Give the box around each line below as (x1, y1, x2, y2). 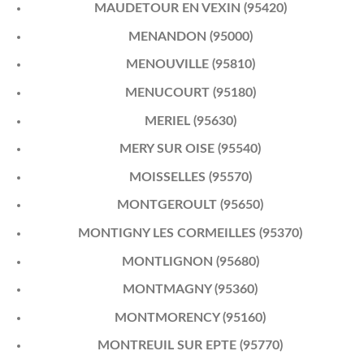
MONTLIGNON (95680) (121, 254, 259, 268)
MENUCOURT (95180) (124, 86, 256, 100)
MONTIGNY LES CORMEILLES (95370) (78, 227, 303, 240)
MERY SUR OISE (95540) (119, 142, 262, 156)
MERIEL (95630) (144, 114, 236, 128)
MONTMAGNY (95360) (123, 283, 258, 297)
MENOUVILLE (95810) (125, 58, 255, 71)
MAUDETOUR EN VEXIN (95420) (93, 2, 287, 15)
